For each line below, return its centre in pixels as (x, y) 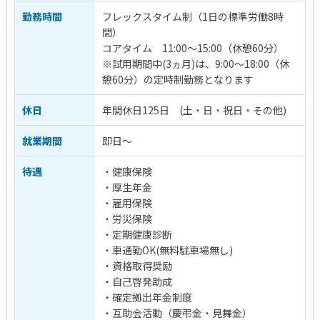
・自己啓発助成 (142, 281)
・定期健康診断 (137, 234)
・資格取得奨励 (137, 265)
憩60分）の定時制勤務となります (178, 79)
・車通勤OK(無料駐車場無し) (167, 250)
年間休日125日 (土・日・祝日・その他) (194, 110)
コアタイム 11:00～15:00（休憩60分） (193, 47)
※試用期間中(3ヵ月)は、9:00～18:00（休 (196, 63)
